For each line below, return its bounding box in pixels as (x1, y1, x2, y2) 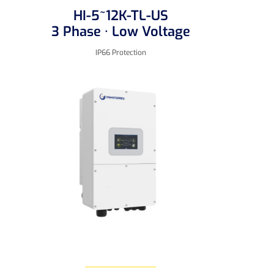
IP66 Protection (95, 48, 146, 58)
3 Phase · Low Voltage (51, 23, 190, 41)
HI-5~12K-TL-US (73, 7, 168, 25)
